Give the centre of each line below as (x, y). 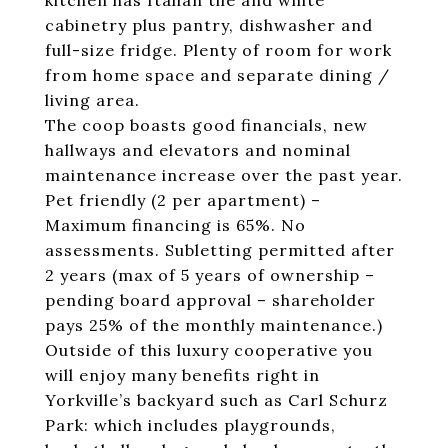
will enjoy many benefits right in (182, 375)
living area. (92, 100)
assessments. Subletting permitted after (220, 250)
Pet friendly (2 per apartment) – (183, 200)
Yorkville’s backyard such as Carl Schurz (216, 400)
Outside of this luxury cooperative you (209, 350)
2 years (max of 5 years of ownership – (210, 275)
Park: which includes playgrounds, (190, 425)
